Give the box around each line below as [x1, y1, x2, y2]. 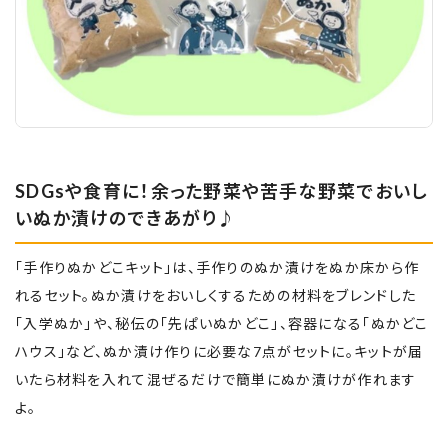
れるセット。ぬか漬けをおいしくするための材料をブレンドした [15, 287, 417, 304]
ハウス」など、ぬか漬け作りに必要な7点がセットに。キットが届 [15, 343, 424, 360]
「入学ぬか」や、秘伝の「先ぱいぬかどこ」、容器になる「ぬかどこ [15, 315, 429, 332]
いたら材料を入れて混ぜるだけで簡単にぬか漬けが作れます [15, 371, 417, 388]
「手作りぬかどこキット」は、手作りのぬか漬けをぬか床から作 [15, 259, 420, 276]
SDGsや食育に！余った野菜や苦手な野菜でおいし [15, 180, 428, 202]
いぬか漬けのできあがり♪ [15, 207, 237, 229]
